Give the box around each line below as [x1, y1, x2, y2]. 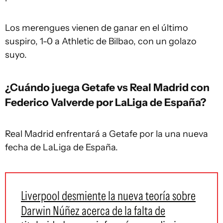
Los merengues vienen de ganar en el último [5, 22, 188, 33]
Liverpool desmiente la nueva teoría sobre [21, 188, 196, 203]
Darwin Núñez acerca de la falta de [21, 203, 165, 218]
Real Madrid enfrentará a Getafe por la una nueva [5, 128, 208, 139]
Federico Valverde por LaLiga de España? [5, 96, 206, 109]
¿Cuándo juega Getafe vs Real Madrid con [5, 81, 210, 94]
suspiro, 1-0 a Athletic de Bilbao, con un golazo [5, 36, 197, 47]
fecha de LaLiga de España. [5, 142, 118, 153]
